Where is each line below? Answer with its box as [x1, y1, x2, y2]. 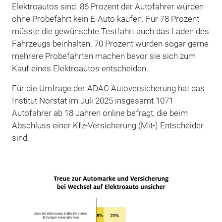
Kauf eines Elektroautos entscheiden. [11, 63, 148, 73]
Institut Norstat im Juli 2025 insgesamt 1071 [11, 95, 173, 106]
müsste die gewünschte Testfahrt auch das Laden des [11, 26, 209, 36]
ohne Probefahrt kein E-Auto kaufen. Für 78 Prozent [11, 13, 199, 24]
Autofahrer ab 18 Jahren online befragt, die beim [11, 108, 188, 118]
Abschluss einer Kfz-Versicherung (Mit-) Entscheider [11, 120, 204, 130]
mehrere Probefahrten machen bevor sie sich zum [11, 51, 196, 61]
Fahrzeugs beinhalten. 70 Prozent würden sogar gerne [11, 38, 209, 49]
